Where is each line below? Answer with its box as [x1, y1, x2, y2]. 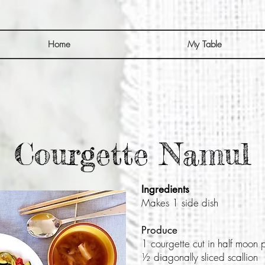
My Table [188, 38, 222, 50]
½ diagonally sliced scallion [141, 250, 258, 264]
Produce [141, 223, 177, 237]
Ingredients [141, 182, 189, 196]
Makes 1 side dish [141, 195, 218, 209]
